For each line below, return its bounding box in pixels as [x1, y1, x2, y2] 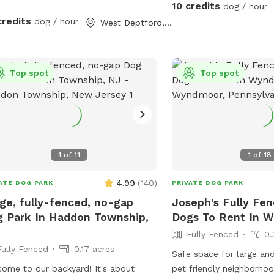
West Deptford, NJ [164, 17, 172, 28]
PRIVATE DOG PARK [172, 179, 244, 186]
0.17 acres [73, 243, 114, 254]
